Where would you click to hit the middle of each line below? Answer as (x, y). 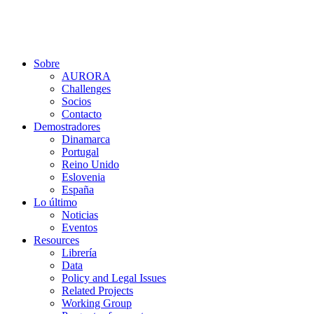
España (78, 190)
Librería (79, 253)
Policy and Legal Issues (114, 278)
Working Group (97, 303)
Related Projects (97, 291)
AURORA (86, 76)
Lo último (55, 202)
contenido (27, 36)
